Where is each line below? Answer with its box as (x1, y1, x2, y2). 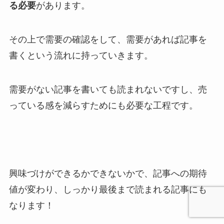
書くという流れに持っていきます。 (8, 50, 153, 61)
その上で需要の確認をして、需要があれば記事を (8, 34, 207, 45)
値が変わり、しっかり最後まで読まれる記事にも (8, 184, 207, 194)
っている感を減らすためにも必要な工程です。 (8, 100, 198, 111)
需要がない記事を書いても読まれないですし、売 (8, 84, 207, 95)
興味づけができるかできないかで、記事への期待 (8, 168, 207, 178)
